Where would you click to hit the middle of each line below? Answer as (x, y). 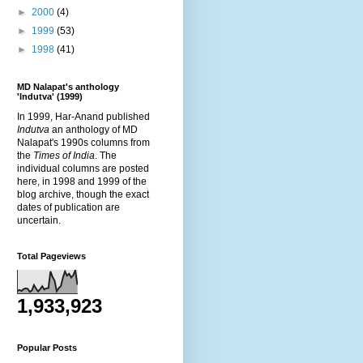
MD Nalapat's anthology (68, 86)
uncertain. (39, 220)
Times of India (64, 155)
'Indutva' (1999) (50, 96)
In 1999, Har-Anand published (83, 116)
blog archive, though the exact (83, 194)
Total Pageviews (51, 256)
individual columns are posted (83, 168)
